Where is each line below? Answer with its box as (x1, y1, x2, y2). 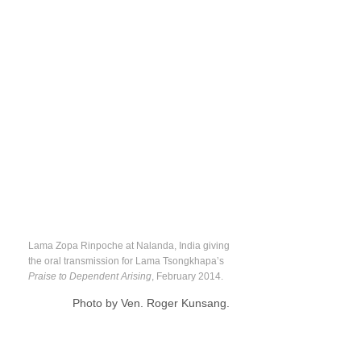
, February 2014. (151, 271, 223, 282)
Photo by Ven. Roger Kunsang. (73, 297, 230, 309)
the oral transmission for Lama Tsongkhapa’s (28, 255, 224, 267)
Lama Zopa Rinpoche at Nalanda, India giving (28, 240, 230, 251)
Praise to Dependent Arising (28, 271, 151, 282)
